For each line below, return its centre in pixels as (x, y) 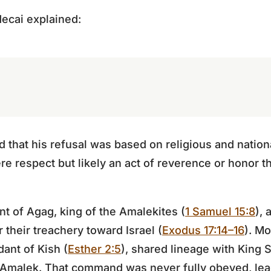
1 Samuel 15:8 (220, 211)
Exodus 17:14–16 (203, 230)
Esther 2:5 (94, 249)
